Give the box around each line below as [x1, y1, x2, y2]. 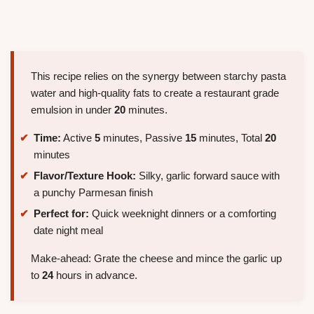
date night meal [34, 224, 103, 236]
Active [61, 132, 95, 144]
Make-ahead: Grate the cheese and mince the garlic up [31, 252, 282, 264]
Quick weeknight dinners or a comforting [89, 207, 276, 219]
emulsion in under [31, 104, 114, 116]
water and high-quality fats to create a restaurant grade [31, 87, 279, 100]
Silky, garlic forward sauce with [136, 169, 280, 182]
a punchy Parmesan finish [34, 186, 153, 198]
